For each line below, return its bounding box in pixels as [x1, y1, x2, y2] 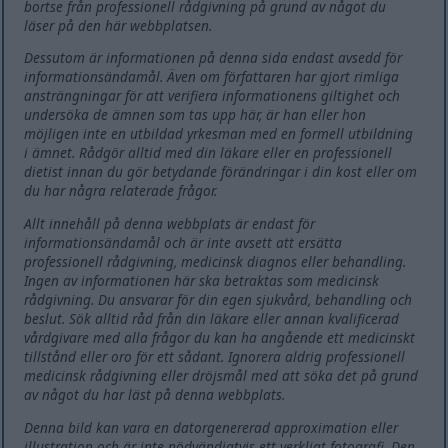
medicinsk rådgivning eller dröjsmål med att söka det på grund [24, 366, 419, 386]
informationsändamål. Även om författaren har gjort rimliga [24, 67, 400, 87]
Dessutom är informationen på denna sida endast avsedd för [24, 48, 403, 68]
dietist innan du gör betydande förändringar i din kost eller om [24, 162, 418, 182]
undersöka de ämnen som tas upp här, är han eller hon [24, 105, 367, 125]
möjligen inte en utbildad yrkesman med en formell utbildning [24, 124, 414, 144]
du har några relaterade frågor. [24, 181, 218, 201]
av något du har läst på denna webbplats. [24, 385, 286, 405]
